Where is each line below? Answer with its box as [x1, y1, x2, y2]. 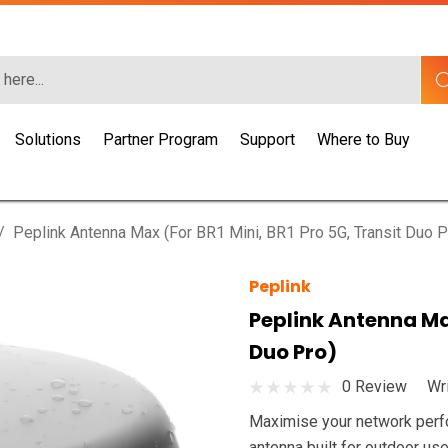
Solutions [15, 130, 82, 149]
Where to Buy [317, 130, 411, 149]
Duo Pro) [249, 338, 337, 366]
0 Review [342, 377, 407, 396]
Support [240, 130, 296, 149]
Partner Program [103, 130, 219, 149]
